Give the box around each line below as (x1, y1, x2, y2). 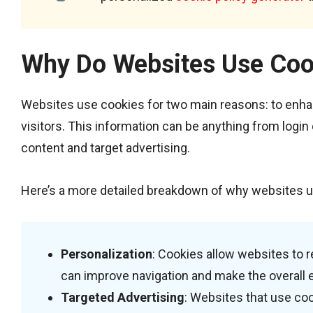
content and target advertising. (21, 140, 190, 155)
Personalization (61, 246, 152, 261)
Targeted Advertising (61, 289, 184, 305)
